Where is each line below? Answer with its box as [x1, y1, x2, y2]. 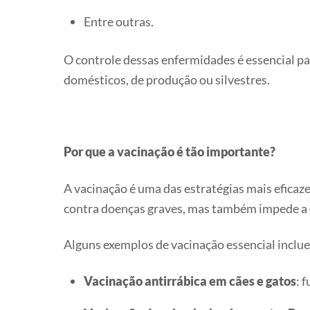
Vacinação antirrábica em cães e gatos [83, 273, 296, 289]
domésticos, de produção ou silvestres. [64, 71, 270, 87]
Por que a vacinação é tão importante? [64, 144, 275, 160]
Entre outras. [83, 14, 154, 30]
